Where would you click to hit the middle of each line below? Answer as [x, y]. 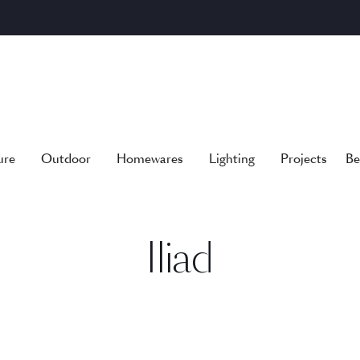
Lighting [231, 158]
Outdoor [65, 158]
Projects [303, 158]
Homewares [149, 158]
